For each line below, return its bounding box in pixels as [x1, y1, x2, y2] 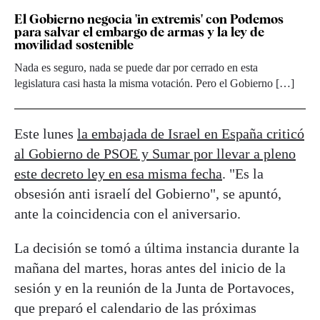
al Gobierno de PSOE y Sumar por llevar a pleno [14, 145, 296, 161]
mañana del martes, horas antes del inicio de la [14, 259, 286, 276]
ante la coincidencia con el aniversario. [14, 205, 241, 221]
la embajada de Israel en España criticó [77, 125, 304, 141]
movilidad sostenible [14, 36, 134, 52]
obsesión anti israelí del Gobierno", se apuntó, [14, 185, 281, 201]
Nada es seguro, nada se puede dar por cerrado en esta [14, 61, 258, 74]
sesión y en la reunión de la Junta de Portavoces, [14, 279, 294, 296]
